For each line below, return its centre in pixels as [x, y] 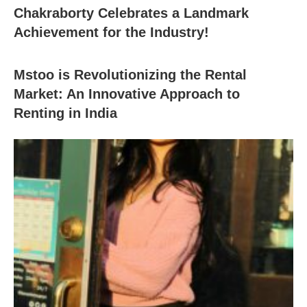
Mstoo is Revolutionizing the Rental [130, 74]
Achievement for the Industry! [111, 32]
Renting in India [65, 113]
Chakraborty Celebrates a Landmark [131, 13]
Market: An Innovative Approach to [127, 94]
